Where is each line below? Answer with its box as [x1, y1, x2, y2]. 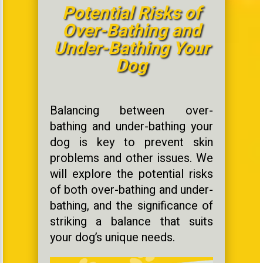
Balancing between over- [49, 102, 214, 119]
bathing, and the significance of [49, 197, 214, 214]
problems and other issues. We [49, 149, 214, 167]
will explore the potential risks [49, 165, 214, 183]
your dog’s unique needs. [49, 228, 175, 246]
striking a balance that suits [49, 213, 214, 230]
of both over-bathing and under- [49, 181, 214, 198]
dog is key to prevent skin [49, 133, 214, 151]
